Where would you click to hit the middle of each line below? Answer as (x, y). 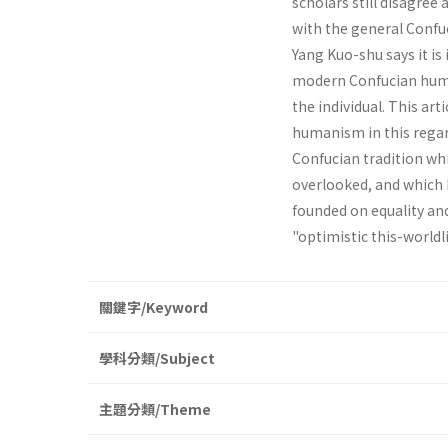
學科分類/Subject (157, 358)
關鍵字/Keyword (153, 307)
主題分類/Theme (155, 409)
